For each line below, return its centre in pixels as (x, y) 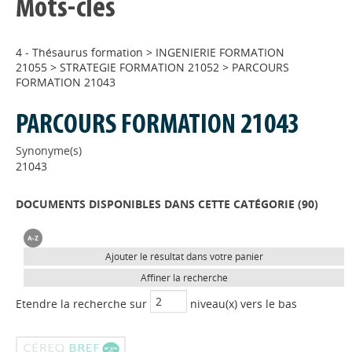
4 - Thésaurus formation (79, 52)
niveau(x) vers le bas (242, 304)
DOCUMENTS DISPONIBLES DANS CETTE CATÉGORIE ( (159, 204)
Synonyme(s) (49, 150)
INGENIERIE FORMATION (220, 52)
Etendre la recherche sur (83, 304)
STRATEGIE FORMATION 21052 (139, 67)
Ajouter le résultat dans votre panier (184, 257)
